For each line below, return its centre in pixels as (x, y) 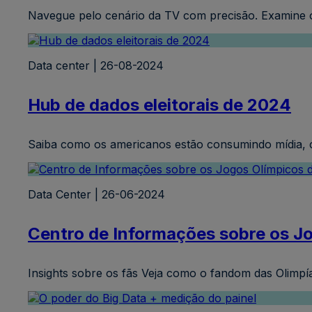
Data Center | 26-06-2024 (96, 194)
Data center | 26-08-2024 (96, 65)
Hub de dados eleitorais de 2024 (159, 104)
